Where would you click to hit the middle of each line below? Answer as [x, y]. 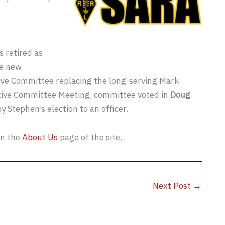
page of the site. [90, 137]
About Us [40, 137]
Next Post [173, 186]
